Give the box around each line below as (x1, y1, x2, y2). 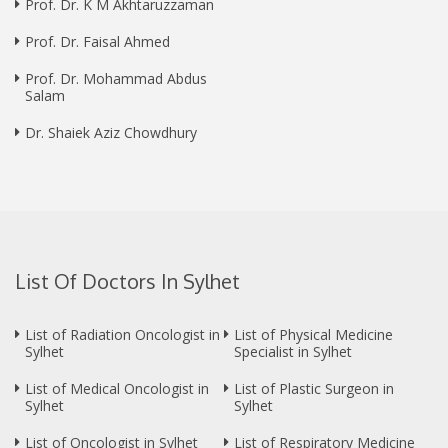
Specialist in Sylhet (234, 342, 352, 362)
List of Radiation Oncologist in (25, 325, 220, 345)
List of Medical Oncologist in (25, 379, 209, 399)
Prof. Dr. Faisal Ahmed (25, 32, 170, 52)
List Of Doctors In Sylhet (15, 268, 240, 295)
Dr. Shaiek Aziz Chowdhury (25, 123, 197, 143)
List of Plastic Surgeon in (234, 379, 394, 399)
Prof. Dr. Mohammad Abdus (25, 69, 207, 89)
